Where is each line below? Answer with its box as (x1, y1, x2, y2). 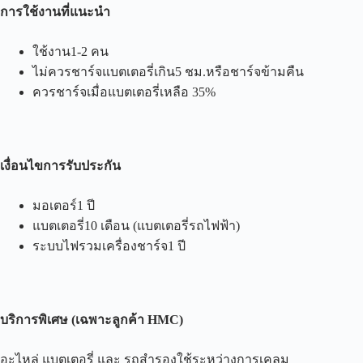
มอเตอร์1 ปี (32, 199, 95, 213)
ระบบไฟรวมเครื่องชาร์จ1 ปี (32, 239, 186, 254)
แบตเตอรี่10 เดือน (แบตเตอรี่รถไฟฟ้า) (32, 219, 240, 233)
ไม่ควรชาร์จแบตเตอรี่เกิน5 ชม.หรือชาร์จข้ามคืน (32, 65, 304, 79)
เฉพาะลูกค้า (75, 313, 144, 327)
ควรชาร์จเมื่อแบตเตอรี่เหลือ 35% (32, 85, 216, 100)
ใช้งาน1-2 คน (32, 45, 109, 59)
